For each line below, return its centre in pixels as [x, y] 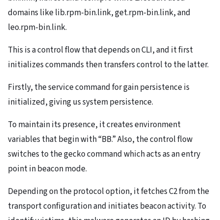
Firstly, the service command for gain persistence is [99, 88]
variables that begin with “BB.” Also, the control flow [100, 140]
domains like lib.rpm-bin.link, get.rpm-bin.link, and [99, 13]
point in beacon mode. [47, 169]
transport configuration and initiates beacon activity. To [107, 206]
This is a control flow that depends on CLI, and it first [100, 50]
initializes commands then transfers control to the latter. [108, 65]
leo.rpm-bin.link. [37, 28]
